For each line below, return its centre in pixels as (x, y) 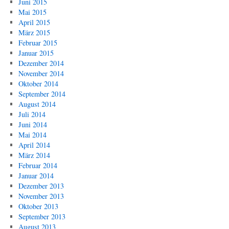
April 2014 (34, 145)
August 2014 (37, 104)
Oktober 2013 (38, 206)
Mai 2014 (32, 135)
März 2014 (34, 155)
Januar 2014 (36, 176)
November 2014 (41, 73)
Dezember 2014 (41, 63)
